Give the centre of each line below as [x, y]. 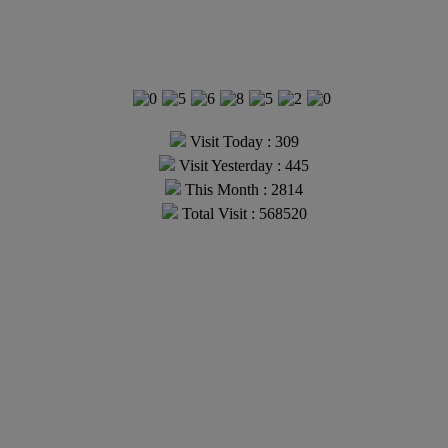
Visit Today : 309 [242, 142]
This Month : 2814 [242, 190]
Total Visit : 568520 [242, 214]
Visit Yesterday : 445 [242, 166]
